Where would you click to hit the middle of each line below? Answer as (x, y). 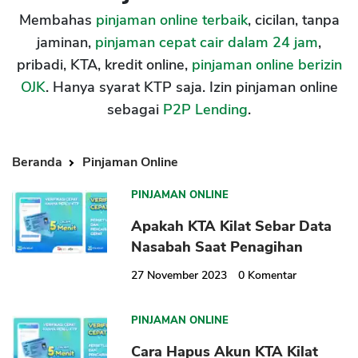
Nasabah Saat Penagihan (217, 247)
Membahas (57, 20)
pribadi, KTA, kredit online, (104, 65)
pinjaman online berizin (267, 65)
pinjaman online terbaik (171, 20)
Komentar (272, 276)
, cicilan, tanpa (293, 20)
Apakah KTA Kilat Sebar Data (232, 227)
